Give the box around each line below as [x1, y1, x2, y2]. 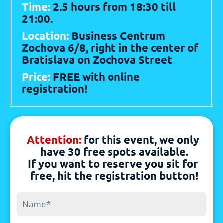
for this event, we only [83, 133, 199, 147]
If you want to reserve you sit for [28, 157, 198, 171]
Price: [22, 70, 53, 84]
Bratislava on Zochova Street [22, 53, 175, 67]
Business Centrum [71, 29, 165, 43]
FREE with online [53, 70, 140, 84]
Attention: [26, 133, 84, 147]
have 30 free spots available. [40, 145, 188, 159]
